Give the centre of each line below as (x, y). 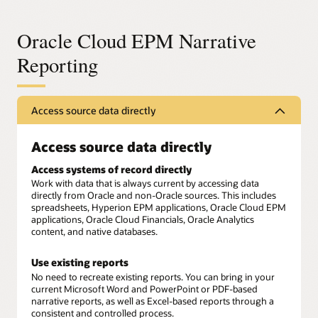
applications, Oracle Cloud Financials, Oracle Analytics (143, 220)
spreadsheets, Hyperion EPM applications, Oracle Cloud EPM (159, 208)
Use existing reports (80, 262)
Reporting (57, 64)
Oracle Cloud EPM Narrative (137, 40)
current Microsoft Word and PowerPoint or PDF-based (144, 289)
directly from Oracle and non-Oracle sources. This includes (154, 196)
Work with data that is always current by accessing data (145, 183)
